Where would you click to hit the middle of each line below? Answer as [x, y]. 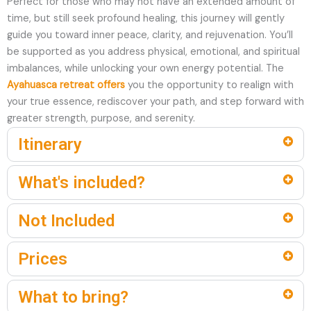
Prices [43, 259]
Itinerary [50, 145]
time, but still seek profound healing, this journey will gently [146, 19]
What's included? [82, 183]
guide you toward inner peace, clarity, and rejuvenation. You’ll [150, 35]
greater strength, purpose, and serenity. [101, 119]
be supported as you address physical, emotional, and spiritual [153, 52]
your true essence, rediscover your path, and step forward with [155, 102]
